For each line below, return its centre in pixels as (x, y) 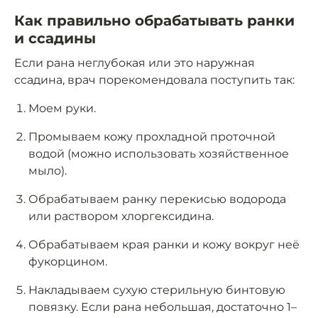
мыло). (48, 171)
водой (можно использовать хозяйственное (159, 154)
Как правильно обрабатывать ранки (154, 21)
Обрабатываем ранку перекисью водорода (157, 199)
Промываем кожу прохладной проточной (152, 137)
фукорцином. (68, 262)
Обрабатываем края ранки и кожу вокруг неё (164, 245)
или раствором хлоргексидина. (121, 216)
